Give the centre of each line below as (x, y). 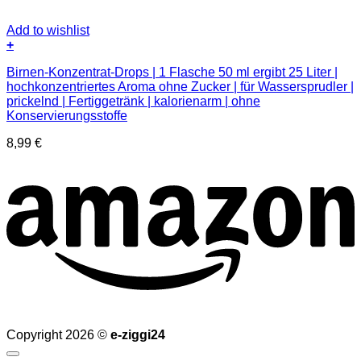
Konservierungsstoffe (67, 116)
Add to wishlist (48, 30)
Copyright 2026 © (58, 335)
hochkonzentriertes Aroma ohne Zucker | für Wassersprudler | (180, 87)
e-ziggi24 (138, 335)
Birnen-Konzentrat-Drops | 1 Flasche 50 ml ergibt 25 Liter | (172, 72)
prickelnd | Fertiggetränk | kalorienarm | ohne (133, 101)
